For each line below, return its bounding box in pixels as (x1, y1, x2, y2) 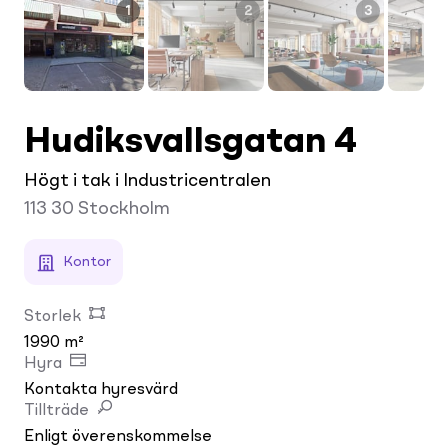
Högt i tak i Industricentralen (24, 171, 271, 190)
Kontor (64, 254, 111, 269)
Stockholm (78, 199, 170, 218)
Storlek (24, 308, 81, 325)
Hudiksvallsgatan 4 (24, 124, 357, 161)
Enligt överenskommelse (24, 428, 212, 445)
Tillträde (24, 402, 89, 419)
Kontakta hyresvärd (24, 381, 178, 398)
